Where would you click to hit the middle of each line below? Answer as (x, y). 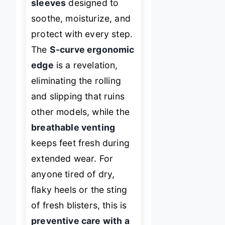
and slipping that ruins (78, 96)
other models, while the (80, 111)
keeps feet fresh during (80, 143)
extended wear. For (72, 158)
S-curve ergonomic (92, 49)
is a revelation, (86, 65)
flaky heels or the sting (79, 189)
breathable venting (73, 127)
